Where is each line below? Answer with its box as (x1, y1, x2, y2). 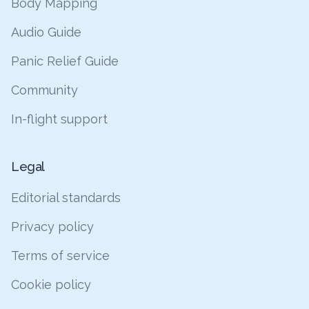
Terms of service (11, 248, 110, 263)
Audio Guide (11, 25, 81, 39)
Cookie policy (11, 277, 91, 292)
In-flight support (11, 112, 108, 126)
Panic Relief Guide (11, 54, 119, 68)
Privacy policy (11, 219, 94, 234)
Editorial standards (11, 190, 121, 205)
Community (11, 83, 78, 97)
